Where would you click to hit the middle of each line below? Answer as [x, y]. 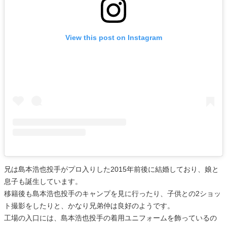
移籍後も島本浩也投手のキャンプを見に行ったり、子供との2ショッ [112, 194]
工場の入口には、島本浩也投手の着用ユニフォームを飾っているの [110, 218]
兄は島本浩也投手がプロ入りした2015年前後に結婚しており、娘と [111, 169]
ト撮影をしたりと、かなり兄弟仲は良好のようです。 [89, 206]
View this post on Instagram [113, 38]
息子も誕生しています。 [43, 182]
